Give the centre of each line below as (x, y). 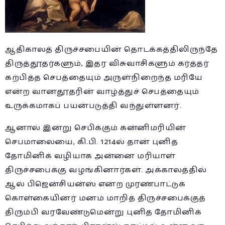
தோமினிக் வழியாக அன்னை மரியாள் (90, 156)
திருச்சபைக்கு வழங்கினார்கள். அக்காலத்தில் (106, 170)
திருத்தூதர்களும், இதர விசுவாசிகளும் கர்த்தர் (107, 63)
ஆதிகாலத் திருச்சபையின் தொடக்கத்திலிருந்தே (111, 49)
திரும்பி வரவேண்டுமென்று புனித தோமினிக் (103, 212)
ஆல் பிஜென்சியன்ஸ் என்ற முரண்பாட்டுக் (95, 184)
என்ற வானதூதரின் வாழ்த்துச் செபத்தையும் (102, 91)
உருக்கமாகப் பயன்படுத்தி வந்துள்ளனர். (93, 105)
